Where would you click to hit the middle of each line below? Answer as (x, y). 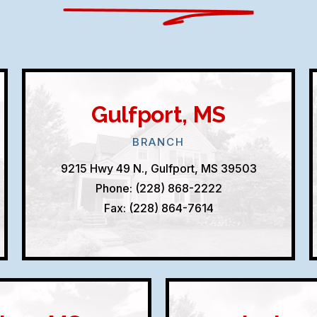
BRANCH (158, 142)
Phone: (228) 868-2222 (158, 188)
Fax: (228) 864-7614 (158, 208)
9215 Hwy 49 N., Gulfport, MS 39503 (158, 168)
